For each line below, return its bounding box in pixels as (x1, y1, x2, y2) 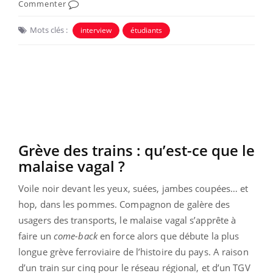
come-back (53, 229, 97, 242)
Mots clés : (30, 24, 68, 35)
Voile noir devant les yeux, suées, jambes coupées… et (18, 182, 249, 194)
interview (80, 24, 112, 35)
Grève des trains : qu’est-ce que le (18, 140, 255, 160)
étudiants (130, 24, 162, 35)
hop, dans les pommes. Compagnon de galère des (18, 197, 230, 210)
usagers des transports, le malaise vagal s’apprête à (18, 213, 236, 226)
